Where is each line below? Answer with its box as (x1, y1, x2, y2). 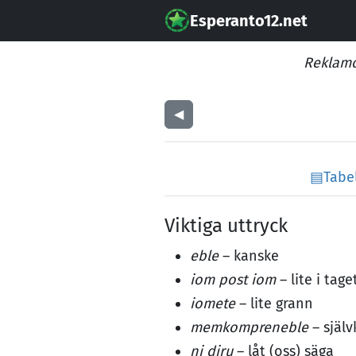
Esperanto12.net (190, 11, 308, 30)
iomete (190, 295, 235, 312)
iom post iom (190, 271, 276, 288)
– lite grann (235, 295, 313, 312)
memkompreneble (190, 319, 308, 336)
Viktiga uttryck (164, 215, 288, 237)
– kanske (219, 247, 279, 265)
